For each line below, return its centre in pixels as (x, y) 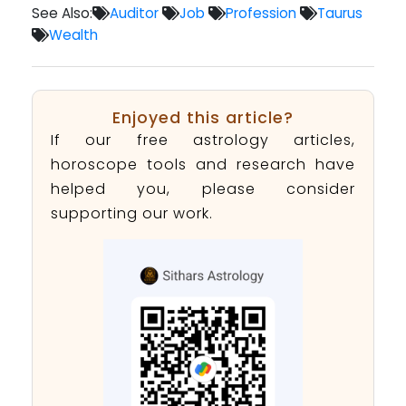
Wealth (73, 34)
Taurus (340, 13)
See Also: (62, 13)
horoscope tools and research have (203, 165)
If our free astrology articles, (203, 140)
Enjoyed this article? (203, 118)
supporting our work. (132, 214)
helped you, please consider (203, 189)
